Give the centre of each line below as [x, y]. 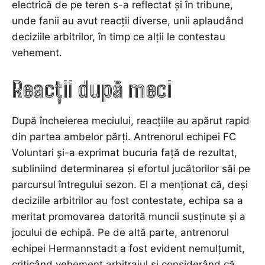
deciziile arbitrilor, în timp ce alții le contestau [119, 36]
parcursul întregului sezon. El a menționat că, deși [130, 184]
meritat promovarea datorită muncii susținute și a [129, 216]
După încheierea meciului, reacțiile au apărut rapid [131, 120]
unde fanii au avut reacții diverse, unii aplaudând [128, 20]
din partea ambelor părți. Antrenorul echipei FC [124, 136]
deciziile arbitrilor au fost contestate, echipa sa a [127, 200]
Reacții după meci [92, 89]
